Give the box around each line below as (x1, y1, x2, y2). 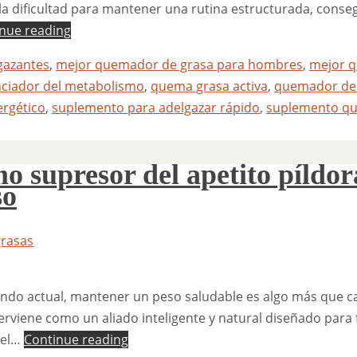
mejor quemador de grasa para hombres (56, 55, 303, 73)
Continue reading (24, 331, 128, 349)
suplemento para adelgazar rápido (52, 98, 260, 116)
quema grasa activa (151, 76, 268, 95)
